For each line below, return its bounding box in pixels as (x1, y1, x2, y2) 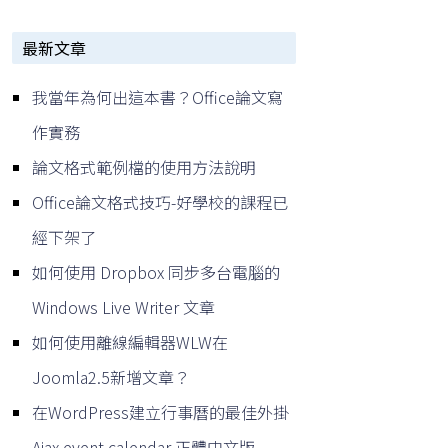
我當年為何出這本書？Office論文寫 (32, 84, 283, 109)
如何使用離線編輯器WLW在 (32, 329, 228, 354)
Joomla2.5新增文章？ (32, 364, 190, 389)
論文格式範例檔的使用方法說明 (32, 154, 256, 179)
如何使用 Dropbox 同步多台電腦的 (32, 259, 280, 284)
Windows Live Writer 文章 (32, 294, 215, 319)
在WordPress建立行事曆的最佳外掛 (32, 399, 289, 424)
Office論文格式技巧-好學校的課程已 (32, 189, 288, 214)
